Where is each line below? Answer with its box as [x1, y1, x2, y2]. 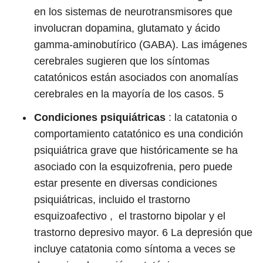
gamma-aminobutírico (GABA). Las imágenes [34, 39, 247, 50]
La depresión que [168, 227, 252, 238]
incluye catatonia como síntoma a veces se [34, 243, 235, 255]
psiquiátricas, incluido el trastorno [34, 194, 190, 205]
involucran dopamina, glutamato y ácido [34, 22, 220, 34]
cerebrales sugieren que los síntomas [34, 55, 210, 67]
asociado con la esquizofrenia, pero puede [34, 161, 232, 173]
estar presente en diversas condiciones [34, 177, 217, 189]
